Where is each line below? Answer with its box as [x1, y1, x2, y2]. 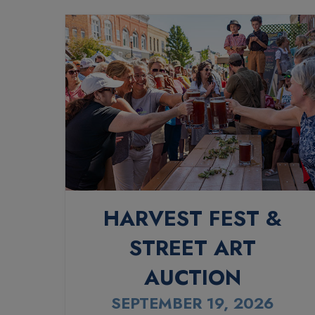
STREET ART [129, 232, 257, 263]
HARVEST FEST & [103, 202, 283, 233]
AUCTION [144, 262, 242, 292]
